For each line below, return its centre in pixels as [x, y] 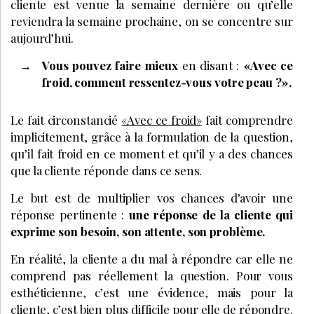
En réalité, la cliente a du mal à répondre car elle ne [152, 259]
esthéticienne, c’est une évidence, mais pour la [152, 293]
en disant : [212, 66]
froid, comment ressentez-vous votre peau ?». [167, 82]
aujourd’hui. [42, 38]
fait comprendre [247, 120]
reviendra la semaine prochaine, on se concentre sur [152, 21]
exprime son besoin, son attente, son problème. [138, 232]
